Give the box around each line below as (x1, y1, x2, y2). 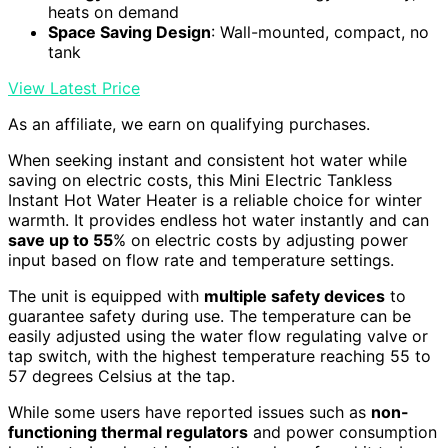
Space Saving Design (48, 22, 211, 43)
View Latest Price (8, 78, 140, 99)
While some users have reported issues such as (8, 402, 371, 423)
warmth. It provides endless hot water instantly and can (8, 210, 429, 231)
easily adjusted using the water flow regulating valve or (8, 326, 428, 347)
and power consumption (248, 422, 437, 443)
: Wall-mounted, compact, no (211, 22, 429, 43)
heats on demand (48, 2, 179, 23)
